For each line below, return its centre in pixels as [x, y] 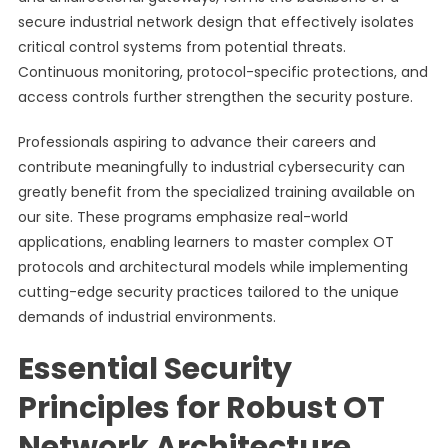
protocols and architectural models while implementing [212, 267]
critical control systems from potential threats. [181, 47]
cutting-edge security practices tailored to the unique [208, 292]
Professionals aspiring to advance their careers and [196, 142]
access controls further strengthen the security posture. [215, 97]
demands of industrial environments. [146, 317]
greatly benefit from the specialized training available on [216, 192]
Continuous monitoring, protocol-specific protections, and [222, 72]
